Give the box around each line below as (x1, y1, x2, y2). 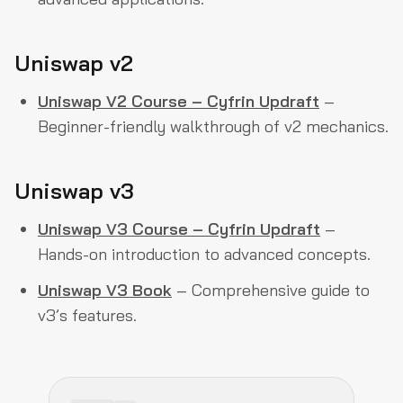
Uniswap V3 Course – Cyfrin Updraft (38, 218, 320, 239)
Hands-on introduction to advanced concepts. (38, 243, 371, 264)
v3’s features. (38, 304, 137, 326)
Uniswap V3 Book (38, 279, 172, 300)
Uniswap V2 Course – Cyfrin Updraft (38, 90, 319, 112)
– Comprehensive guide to (172, 279, 370, 300)
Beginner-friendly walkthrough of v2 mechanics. (38, 115, 389, 137)
